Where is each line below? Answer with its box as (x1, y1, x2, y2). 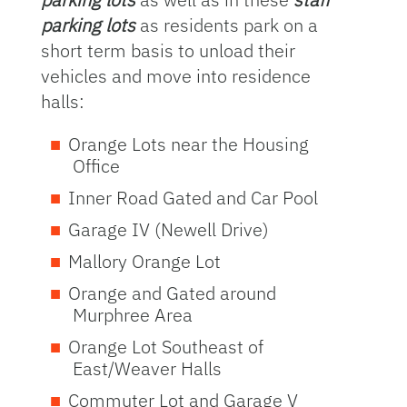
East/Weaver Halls (72, 356, 222, 381)
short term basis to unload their (40, 38, 295, 63)
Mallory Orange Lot (67, 249, 221, 273)
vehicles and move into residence (40, 64, 311, 88)
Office (72, 154, 120, 178)
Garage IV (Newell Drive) (67, 217, 269, 242)
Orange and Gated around (67, 281, 276, 305)
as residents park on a (134, 13, 318, 37)
